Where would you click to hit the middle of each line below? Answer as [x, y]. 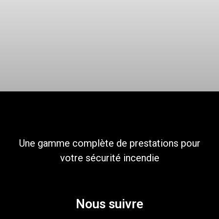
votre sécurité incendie [109, 158]
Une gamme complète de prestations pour [109, 143]
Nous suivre [109, 204]
